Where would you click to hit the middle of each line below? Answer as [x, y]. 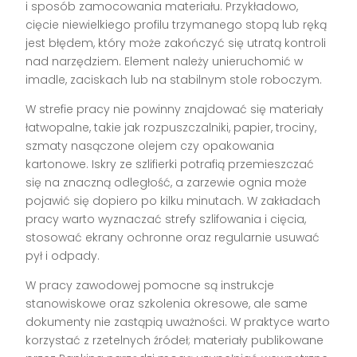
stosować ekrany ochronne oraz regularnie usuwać [173, 238]
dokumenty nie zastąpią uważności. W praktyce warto [178, 322]
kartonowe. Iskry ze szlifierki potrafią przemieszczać [170, 165]
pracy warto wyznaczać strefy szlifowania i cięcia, [166, 220]
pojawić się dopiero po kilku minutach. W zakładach [173, 201]
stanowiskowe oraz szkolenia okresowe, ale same [167, 304]
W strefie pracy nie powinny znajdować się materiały [175, 110]
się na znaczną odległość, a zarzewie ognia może [167, 183]
